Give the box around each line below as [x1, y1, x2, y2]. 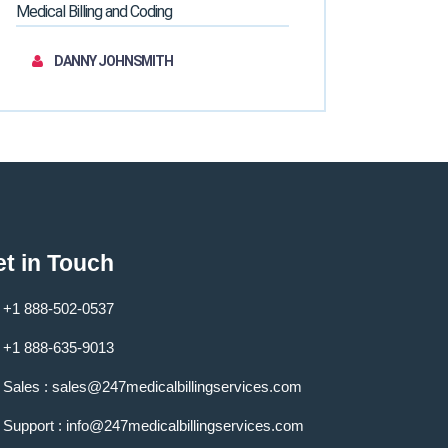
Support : [3, 417, 67, 434]
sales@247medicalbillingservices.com [52, 378, 303, 395]
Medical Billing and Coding [16, 2, 173, 21]
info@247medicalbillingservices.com [66, 417, 305, 434]
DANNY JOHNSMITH [52, 53, 174, 69]
